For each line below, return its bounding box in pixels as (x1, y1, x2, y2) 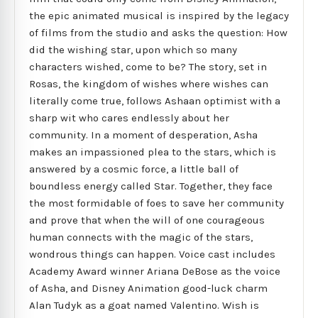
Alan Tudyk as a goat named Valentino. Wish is (29, 298, 259, 312)
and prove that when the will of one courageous (29, 213, 265, 226)
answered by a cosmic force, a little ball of (29, 162, 238, 175)
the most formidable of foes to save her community (29, 196, 284, 209)
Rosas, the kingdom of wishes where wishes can (29, 77, 268, 90)
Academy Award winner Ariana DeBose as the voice (29, 264, 280, 278)
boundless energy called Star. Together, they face (29, 179, 273, 192)
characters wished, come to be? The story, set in (29, 60, 267, 73)
